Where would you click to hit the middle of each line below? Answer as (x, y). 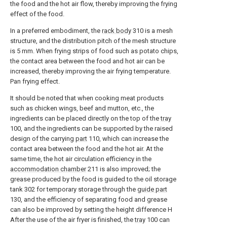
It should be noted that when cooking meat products (87, 98)
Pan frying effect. (35, 81)
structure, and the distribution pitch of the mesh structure (93, 41)
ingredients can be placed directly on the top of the (85, 118)
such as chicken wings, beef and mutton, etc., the (82, 108)
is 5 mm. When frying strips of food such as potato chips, (94, 51)
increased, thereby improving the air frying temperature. (90, 71)
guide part (152, 189)
